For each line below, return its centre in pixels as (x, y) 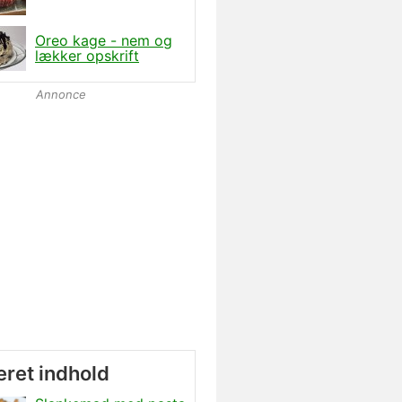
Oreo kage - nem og (104, 40)
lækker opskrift (87, 55)
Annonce (61, 94)
